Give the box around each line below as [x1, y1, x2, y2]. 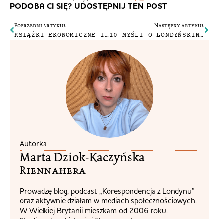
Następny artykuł [154, 22, 204, 29]
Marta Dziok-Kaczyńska [20, 149, 145, 165]
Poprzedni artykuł [14, 22, 66, 29]
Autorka [20, 138, 47, 148]
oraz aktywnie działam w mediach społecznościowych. [20, 195, 197, 205]
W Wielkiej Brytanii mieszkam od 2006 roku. [20, 205, 168, 215]
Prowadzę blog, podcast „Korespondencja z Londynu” [20, 185, 195, 196]
